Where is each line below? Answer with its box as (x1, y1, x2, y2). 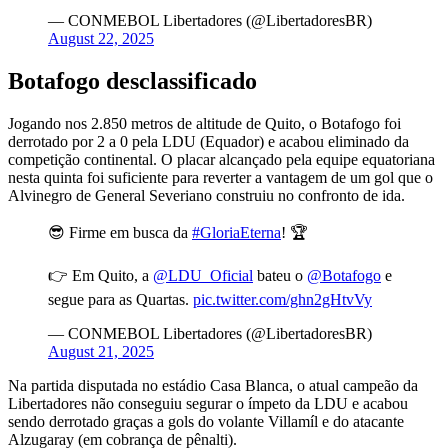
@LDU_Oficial (153, 266, 253, 284)
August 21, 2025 (48, 342, 154, 360)
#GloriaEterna (192, 223, 281, 241)
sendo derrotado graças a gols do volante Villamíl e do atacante (8, 412, 404, 430)
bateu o (253, 266, 307, 284)
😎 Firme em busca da (48, 223, 192, 241)
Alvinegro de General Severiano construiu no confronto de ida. (8, 186, 405, 204)
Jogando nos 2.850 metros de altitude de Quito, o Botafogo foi (8, 114, 401, 132)
